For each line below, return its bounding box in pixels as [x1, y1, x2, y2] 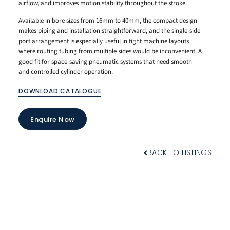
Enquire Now [30, 114, 75, 124]
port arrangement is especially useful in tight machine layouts [18, 36, 189, 46]
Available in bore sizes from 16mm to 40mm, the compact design [18, 15, 197, 25]
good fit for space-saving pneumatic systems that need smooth [18, 56, 192, 66]
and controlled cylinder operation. [18, 67, 113, 76]
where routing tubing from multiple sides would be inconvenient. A [18, 46, 202, 56]
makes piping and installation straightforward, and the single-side [18, 26, 200, 35]
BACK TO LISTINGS [147, 147, 212, 158]
